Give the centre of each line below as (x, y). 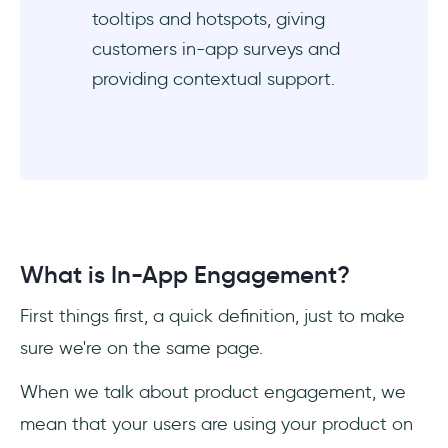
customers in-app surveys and (216, 48)
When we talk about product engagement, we (213, 391)
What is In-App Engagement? (185, 274)
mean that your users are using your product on (216, 423)
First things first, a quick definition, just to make (212, 315)
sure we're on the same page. (141, 347)
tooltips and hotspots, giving (208, 18)
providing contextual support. (213, 78)
